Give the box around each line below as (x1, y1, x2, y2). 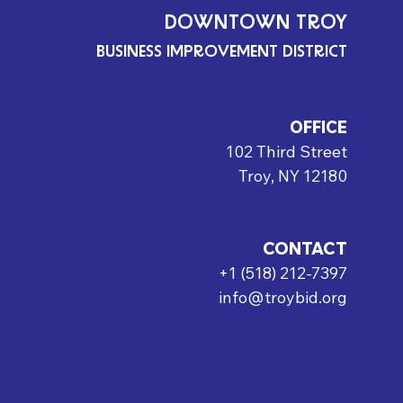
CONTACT (263, 238, 348, 259)
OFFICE (290, 117, 348, 138)
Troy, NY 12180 (238, 166, 348, 186)
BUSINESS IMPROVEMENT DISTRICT (96, 44, 348, 60)
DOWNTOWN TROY (164, 13, 348, 33)
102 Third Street (226, 141, 348, 162)
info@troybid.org (219, 287, 348, 308)
